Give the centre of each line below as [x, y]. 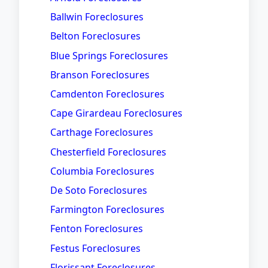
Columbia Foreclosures [102, 171]
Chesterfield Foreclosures [108, 152]
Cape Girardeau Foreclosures [116, 113]
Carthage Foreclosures [102, 133]
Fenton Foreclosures [97, 229]
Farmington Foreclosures [107, 210]
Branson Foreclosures [100, 74]
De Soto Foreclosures [99, 190]
